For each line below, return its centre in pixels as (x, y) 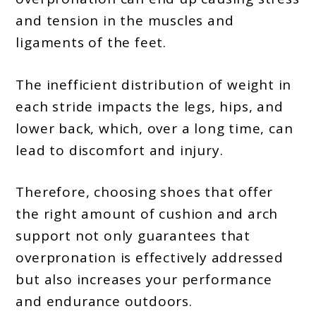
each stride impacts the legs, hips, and (150, 106)
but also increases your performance (144, 280)
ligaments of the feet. (91, 43)
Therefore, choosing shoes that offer (145, 192)
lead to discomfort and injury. (120, 150)
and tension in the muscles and (125, 21)
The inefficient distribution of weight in (154, 84)
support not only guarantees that (133, 236)
